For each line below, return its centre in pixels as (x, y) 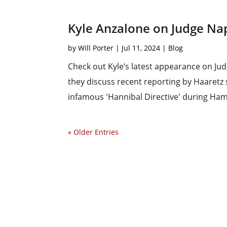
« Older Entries (93, 132)
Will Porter (96, 48)
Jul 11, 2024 (141, 48)
